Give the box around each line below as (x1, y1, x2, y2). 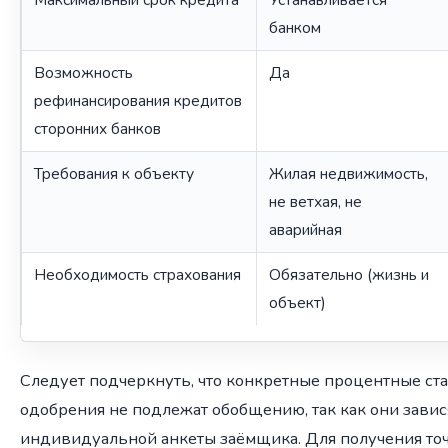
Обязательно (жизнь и (269, 263, 429, 286)
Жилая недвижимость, (269, 162, 428, 185)
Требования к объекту (34, 162, 194, 185)
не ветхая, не (269, 190, 362, 213)
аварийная (269, 218, 342, 241)
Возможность (34, 61, 133, 84)
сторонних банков (34, 117, 161, 140)
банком (269, 16, 321, 39)
